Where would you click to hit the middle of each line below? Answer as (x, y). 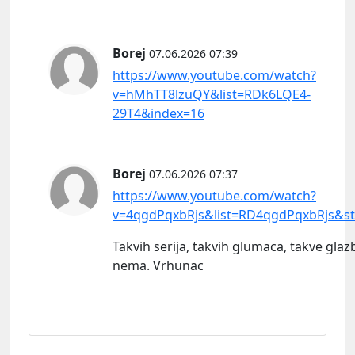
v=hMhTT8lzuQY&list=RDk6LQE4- (212, 94)
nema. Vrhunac (158, 265)
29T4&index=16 (158, 113)
